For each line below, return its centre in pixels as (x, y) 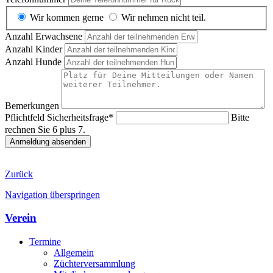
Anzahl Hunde (34, 62)
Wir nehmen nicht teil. (164, 17)
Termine (45, 242)
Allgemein (74, 253)
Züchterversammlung (94, 264)
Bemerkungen (33, 105)
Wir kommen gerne (67, 17)
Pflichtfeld (26, 117)
